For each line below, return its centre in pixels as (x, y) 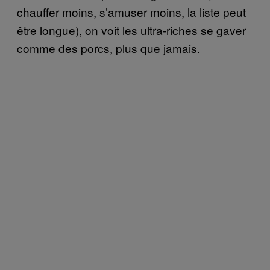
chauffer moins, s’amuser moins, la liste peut (131, 11)
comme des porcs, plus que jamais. (108, 48)
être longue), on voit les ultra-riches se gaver (131, 30)
